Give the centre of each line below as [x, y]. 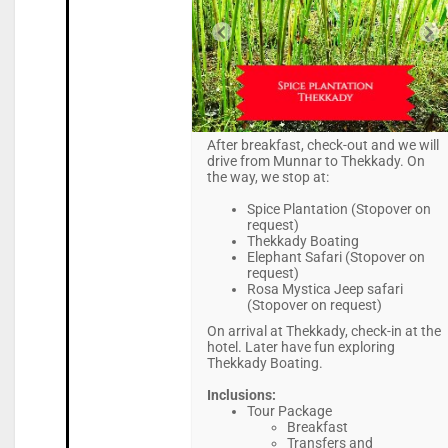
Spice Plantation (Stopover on [338, 209]
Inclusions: [241, 395]
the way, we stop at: [267, 177]
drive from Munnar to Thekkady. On [315, 161]
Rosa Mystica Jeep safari [324, 289]
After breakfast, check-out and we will [322, 145]
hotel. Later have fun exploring [300, 347]
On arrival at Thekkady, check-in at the [323, 331]
